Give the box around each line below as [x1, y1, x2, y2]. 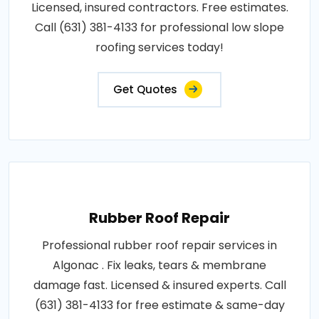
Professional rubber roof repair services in [42, 237, 277, 254]
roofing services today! [95, 39, 224, 56]
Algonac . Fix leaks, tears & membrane [53, 257, 266, 274]
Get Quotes [113, 82, 177, 98]
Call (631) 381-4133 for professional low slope [35, 19, 284, 36]
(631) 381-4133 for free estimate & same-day [34, 297, 285, 314]
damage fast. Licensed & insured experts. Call [33, 277, 286, 294]
